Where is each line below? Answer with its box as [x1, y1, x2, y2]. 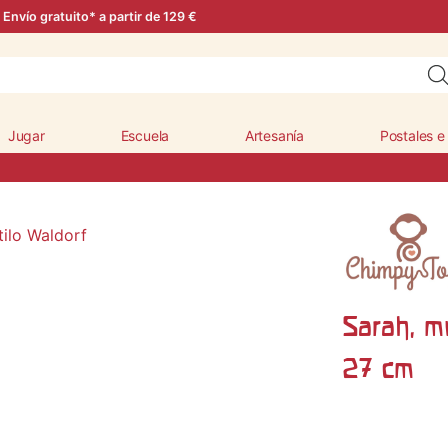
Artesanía [244, 126, 305, 144]
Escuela [120, 126, 170, 144]
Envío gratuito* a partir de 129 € [3, 9, 197, 24]
